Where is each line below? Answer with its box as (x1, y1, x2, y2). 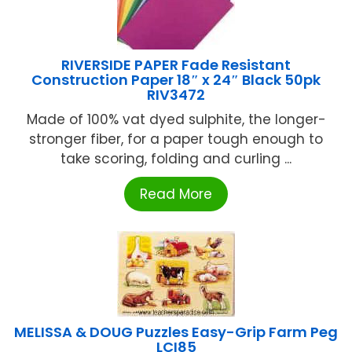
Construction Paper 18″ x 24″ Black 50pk (31, 70, 321, 90)
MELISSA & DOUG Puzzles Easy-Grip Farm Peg (14, 322, 338, 343)
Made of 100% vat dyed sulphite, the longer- (26, 110, 326, 130)
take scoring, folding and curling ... (60, 149, 291, 169)
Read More (140, 185, 212, 204)
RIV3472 (147, 85, 205, 105)
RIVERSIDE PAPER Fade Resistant (61, 55, 291, 75)
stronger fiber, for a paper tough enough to (29, 130, 323, 149)
